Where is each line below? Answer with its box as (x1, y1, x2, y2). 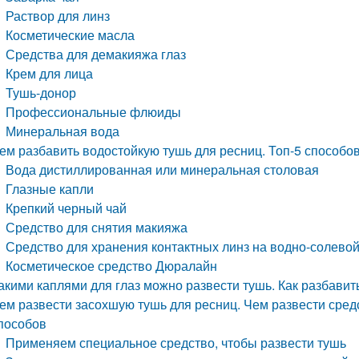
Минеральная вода (6, 122, 120, 140)
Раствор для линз (6, 6, 111, 25)
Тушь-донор (6, 83, 77, 102)
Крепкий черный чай (6, 199, 127, 217)
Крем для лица (6, 64, 94, 83)
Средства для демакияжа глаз (6, 45, 187, 63)
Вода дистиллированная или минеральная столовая (6, 160, 320, 179)
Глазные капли (6, 179, 95, 198)
